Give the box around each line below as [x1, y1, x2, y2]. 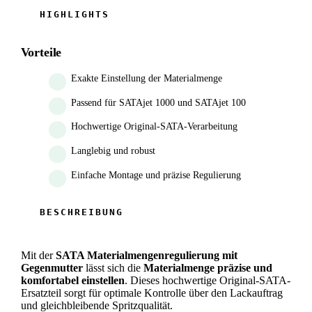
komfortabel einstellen [20, 274, 125, 286]
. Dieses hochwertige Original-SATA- [124, 274, 290, 286]
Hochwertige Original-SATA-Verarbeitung [70, 121, 237, 132]
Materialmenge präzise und [143, 261, 272, 274]
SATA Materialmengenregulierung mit [55, 249, 237, 261]
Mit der [20, 249, 56, 261]
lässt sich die [82, 261, 143, 274]
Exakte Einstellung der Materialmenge [70, 73, 222, 84]
